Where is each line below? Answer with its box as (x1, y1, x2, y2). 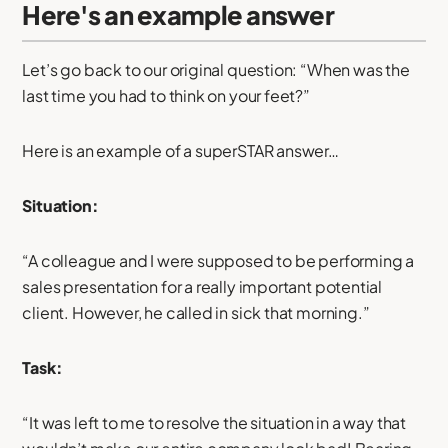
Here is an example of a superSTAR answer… (22, 139, 339, 161)
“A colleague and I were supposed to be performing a (22, 249, 415, 271)
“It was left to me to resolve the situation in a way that (22, 411, 407, 433)
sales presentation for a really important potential (22, 275, 383, 297)
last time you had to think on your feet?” (22, 84, 310, 106)
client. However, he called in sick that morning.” (22, 301, 370, 323)
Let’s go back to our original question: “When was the (22, 58, 410, 80)
